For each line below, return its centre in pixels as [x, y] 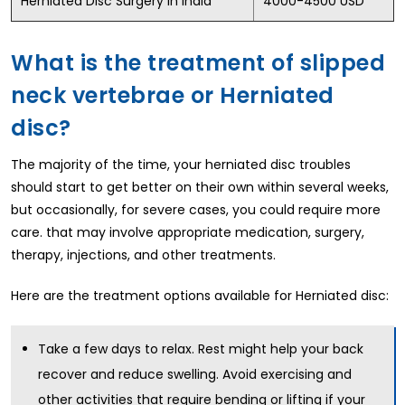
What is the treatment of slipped [198, 62]
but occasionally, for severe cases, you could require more [196, 209]
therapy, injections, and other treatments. [143, 254]
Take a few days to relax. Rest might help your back [201, 348]
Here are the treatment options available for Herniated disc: [200, 295]
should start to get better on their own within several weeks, [200, 187]
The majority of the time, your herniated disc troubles [181, 164]
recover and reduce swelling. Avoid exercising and [195, 374]
